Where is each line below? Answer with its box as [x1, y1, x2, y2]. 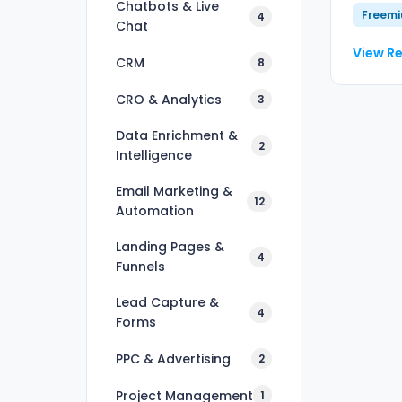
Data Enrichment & [116, 127, 238, 144]
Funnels [116, 258, 165, 275]
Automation [116, 202, 194, 220]
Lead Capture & [116, 293, 219, 311]
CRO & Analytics [116, 90, 222, 109]
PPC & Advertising [116, 349, 231, 368]
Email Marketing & [116, 182, 232, 200]
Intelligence [116, 146, 192, 164]
